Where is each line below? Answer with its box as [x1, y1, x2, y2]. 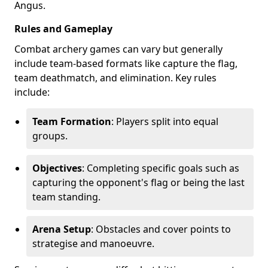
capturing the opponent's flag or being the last [32, 175, 245, 189]
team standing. [32, 190, 100, 203]
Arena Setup [32, 222, 91, 236]
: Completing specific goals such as [82, 161, 239, 175]
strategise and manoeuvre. [32, 236, 154, 250]
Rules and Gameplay [14, 22, 112, 35]
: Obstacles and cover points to [91, 222, 231, 236]
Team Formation [32, 114, 111, 128]
